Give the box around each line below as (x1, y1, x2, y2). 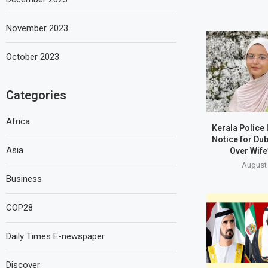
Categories (6, 87, 66, 102)
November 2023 (6, 22, 68, 33)
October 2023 (6, 51, 59, 62)
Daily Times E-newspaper (6, 230, 105, 242)
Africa (6, 115, 30, 127)
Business (6, 173, 42, 184)
